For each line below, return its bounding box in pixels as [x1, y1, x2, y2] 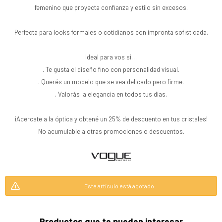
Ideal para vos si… [85, 53, 137, 61]
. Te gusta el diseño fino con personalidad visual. [43, 65, 179, 73]
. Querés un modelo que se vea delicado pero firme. [38, 78, 184, 86]
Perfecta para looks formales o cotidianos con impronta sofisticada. [14, 28, 208, 36]
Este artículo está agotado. [84, 182, 156, 189]
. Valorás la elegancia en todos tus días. [55, 90, 167, 98]
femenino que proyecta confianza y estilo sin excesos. [34, 3, 188, 11]
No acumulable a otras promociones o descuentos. [38, 127, 184, 135]
